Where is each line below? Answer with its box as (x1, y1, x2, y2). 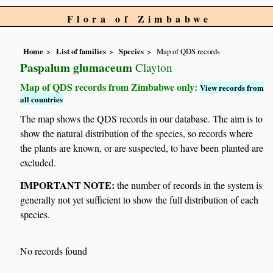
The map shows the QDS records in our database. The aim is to (20, 112, 263, 125)
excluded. (20, 155, 57, 169)
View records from (200, 82, 264, 94)
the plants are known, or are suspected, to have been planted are (20, 141, 264, 154)
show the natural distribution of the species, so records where (20, 126, 253, 140)
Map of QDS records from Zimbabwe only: (20, 80, 200, 94)
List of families (56, 46, 107, 57)
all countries (20, 93, 63, 105)
